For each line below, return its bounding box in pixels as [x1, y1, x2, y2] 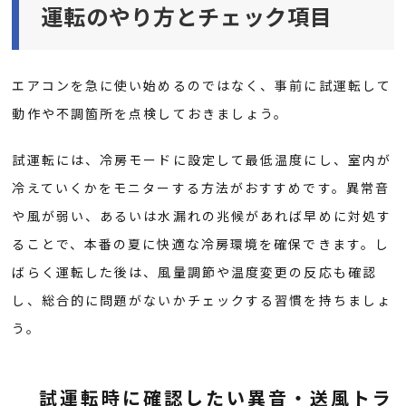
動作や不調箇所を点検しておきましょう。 [12, 103, 289, 122]
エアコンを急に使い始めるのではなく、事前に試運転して [12, 75, 392, 94]
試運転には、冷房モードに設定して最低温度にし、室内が [12, 150, 392, 169]
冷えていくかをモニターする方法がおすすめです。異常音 [12, 178, 391, 197]
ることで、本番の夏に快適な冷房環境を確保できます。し [12, 234, 391, 253]
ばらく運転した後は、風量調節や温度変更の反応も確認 [12, 262, 377, 281]
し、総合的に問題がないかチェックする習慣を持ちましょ [12, 290, 392, 309]
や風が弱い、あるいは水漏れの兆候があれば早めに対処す [12, 206, 392, 225]
